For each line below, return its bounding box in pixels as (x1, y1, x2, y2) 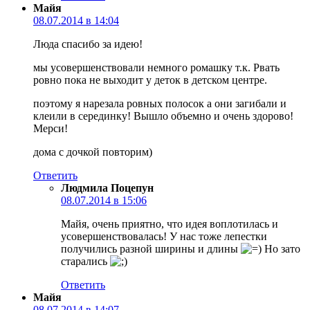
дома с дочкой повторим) (33, 145, 152, 158)
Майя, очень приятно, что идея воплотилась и (61, 217, 278, 230)
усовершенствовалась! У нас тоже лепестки (61, 230, 267, 242)
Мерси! (33, 122, 68, 134)
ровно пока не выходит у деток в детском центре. (33, 73, 267, 86)
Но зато (262, 242, 300, 255)
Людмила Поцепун (61, 181, 154, 194)
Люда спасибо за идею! (33, 37, 143, 50)
